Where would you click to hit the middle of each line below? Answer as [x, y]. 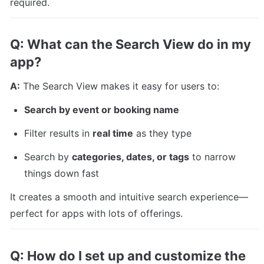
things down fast [62, 174]
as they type [162, 133]
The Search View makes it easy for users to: [120, 86]
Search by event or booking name [102, 110]
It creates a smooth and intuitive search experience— [129, 197]
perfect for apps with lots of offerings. [96, 214]
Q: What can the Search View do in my [131, 44]
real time [113, 133]
